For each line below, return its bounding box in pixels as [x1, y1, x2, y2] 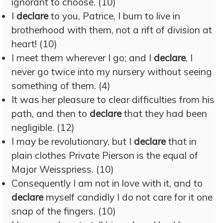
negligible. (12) [11, 121, 75, 133]
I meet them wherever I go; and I [11, 52, 154, 64]
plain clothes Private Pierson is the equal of [11, 149, 198, 161]
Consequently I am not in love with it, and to [11, 177, 203, 189]
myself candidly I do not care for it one [43, 191, 213, 203]
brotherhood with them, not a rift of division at [11, 24, 212, 36]
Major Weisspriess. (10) [11, 163, 114, 175]
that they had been [121, 108, 207, 119]
